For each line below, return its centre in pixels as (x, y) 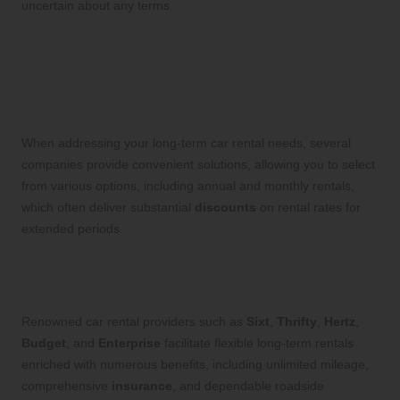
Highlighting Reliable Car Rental (168, 264)
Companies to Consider (130, 287)
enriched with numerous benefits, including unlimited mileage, (195, 364)
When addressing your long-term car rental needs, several (186, 142)
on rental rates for (308, 207)
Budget (44, 342)
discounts (225, 207)
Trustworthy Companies (170, 106)
